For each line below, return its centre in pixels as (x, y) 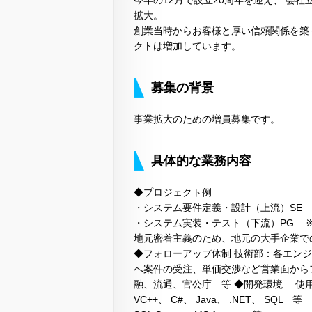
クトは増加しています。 (187, 46)
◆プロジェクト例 (173, 192)
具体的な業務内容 (201, 161)
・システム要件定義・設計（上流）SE (218, 207)
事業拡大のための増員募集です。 (207, 119)
